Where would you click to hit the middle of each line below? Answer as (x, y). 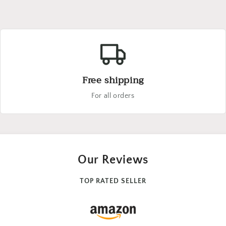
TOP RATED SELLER (113, 181)
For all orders (113, 96)
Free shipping (113, 80)
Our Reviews (113, 160)
